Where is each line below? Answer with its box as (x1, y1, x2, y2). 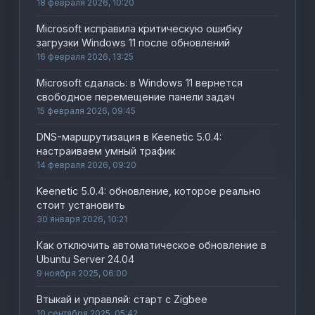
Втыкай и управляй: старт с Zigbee (37, 293, 208, 305)
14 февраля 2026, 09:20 (37, 160, 137, 170)
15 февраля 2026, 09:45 (37, 105, 136, 116)
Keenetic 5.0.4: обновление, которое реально (37, 185, 262, 197)
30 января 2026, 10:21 (37, 214, 128, 224)
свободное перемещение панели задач (37, 91, 236, 103)
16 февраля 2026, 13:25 (37, 51, 134, 62)
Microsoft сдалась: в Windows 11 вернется (37, 77, 243, 89)
